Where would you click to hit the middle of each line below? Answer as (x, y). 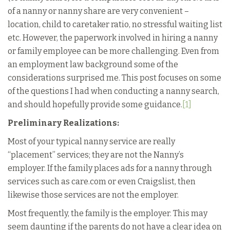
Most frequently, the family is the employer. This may (108, 213)
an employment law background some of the (93, 64)
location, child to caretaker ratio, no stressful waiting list (115, 24)
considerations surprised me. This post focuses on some (114, 78)
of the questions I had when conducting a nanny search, (113, 91)
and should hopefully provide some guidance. (95, 104)
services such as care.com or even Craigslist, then (102, 181)
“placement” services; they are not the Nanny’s (96, 155)
